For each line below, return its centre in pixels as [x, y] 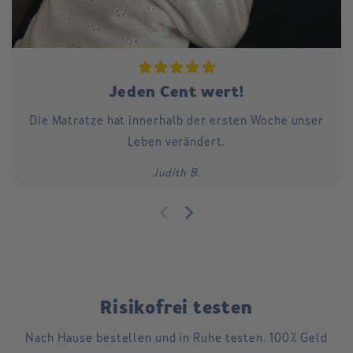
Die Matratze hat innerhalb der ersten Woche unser [176, 120]
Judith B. [176, 173]
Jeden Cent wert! [176, 91]
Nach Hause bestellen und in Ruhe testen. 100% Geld [176, 338]
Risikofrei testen [176, 308]
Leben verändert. [176, 141]
